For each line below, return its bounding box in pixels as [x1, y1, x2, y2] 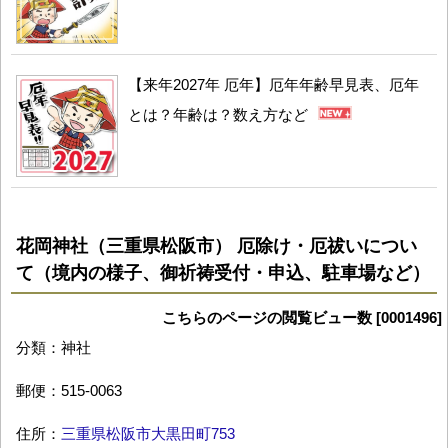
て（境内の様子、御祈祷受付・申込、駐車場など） [16, 262, 430, 283]
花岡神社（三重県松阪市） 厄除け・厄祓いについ [16, 235, 417, 256]
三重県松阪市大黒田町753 [61, 424, 235, 442]
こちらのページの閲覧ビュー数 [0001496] [162, 308, 442, 326]
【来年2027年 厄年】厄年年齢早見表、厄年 [128, 75, 419, 93]
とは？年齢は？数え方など [128, 105, 308, 123]
